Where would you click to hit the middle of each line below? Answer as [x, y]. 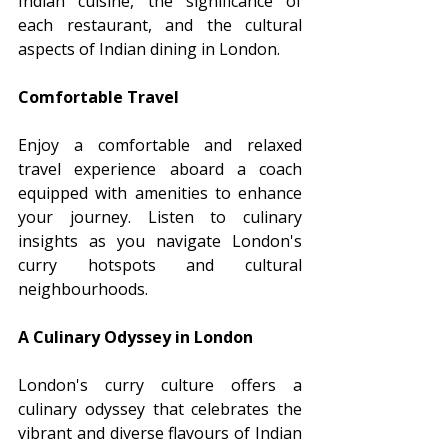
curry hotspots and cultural [160, 264]
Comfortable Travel [98, 96]
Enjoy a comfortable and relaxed [160, 144]
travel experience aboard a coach [160, 168]
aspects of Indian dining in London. [149, 48]
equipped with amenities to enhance [160, 192]
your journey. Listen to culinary [160, 216]
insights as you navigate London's [160, 240]
